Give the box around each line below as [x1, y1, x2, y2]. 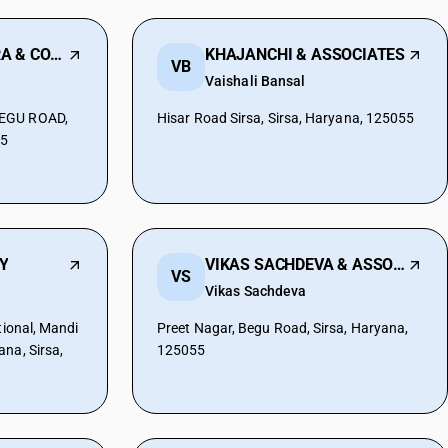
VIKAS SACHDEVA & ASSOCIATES [393, 255, 406, 274]
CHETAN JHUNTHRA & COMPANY [50, 45, 63, 64]
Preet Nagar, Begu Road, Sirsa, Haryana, [157, 320, 409, 336]
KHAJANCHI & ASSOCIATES [205, 45, 406, 64]
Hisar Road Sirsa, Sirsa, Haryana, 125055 [157, 110, 415, 126]
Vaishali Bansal [205, 73, 306, 89]
